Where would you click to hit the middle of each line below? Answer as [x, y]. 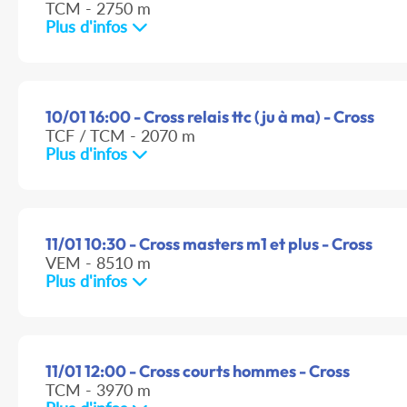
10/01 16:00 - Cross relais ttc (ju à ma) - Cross [210, 117]
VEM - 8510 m [98, 263]
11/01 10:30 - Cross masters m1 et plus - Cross [209, 244]
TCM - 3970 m [98, 390]
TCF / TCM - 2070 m [120, 136]
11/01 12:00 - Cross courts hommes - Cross [198, 372]
